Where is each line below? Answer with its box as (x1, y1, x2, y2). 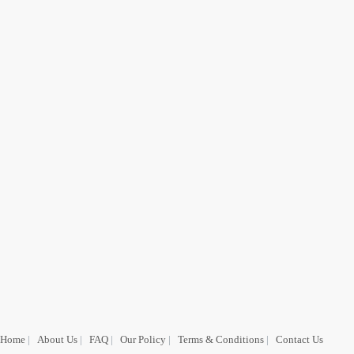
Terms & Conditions (178, 333, 264, 345)
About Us (37, 333, 77, 345)
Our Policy (120, 333, 166, 345)
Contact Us (276, 333, 323, 345)
